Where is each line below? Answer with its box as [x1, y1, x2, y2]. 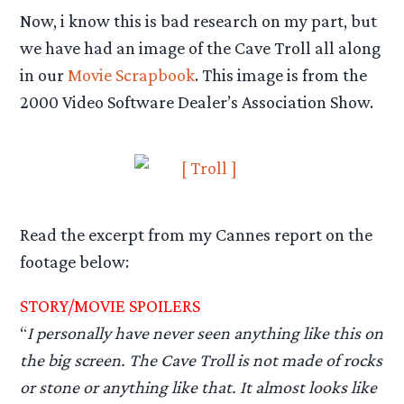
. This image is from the [195, 64, 368, 85]
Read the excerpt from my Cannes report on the [20, 224, 373, 244]
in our [20, 64, 69, 85]
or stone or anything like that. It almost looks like [20, 376, 378, 397]
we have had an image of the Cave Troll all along [20, 37, 381, 58]
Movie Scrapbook [68, 64, 196, 85]
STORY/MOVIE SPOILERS [20, 295, 201, 316]
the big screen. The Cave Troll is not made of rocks [20, 349, 383, 370]
